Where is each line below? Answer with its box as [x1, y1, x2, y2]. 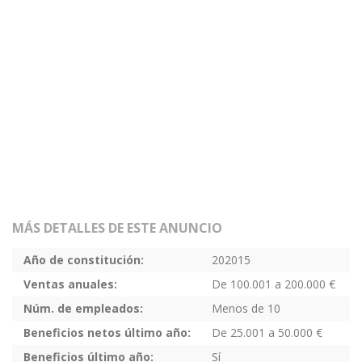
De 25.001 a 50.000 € [212, 325, 322, 340]
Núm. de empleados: [23, 301, 143, 316]
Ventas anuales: [23, 276, 117, 292]
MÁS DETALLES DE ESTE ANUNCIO [12, 219, 222, 237]
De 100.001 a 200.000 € [212, 276, 335, 292]
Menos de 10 [212, 301, 280, 316]
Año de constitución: [23, 252, 144, 267]
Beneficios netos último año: [23, 325, 191, 340]
